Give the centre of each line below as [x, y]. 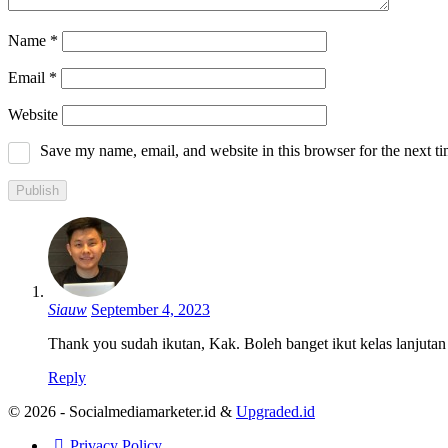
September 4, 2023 [150, 310]
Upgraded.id [275, 412]
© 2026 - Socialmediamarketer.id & [122, 412]
